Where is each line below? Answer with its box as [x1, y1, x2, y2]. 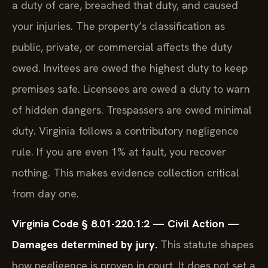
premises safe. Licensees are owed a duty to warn [12, 82, 250, 96]
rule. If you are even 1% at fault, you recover [12, 145, 226, 159]
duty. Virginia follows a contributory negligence [12, 124, 239, 138]
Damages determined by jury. [12, 237, 157, 251]
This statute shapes [157, 237, 254, 251]
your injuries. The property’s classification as [12, 19, 225, 33]
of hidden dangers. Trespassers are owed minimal [12, 103, 252, 117]
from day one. [12, 187, 79, 201]
